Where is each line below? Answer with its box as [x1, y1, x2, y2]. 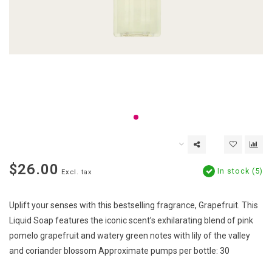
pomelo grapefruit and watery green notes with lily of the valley [9, 231, 250, 241]
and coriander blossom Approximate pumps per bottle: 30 [9, 246, 229, 256]
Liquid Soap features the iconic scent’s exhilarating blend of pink [9, 216, 253, 226]
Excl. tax [61, 168, 92, 177]
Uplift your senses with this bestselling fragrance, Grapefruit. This [9, 200, 258, 211]
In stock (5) [215, 166, 263, 176]
